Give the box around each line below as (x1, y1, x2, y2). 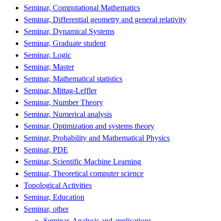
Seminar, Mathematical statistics (24, 74, 122, 83)
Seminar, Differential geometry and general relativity (24, 15, 186, 24)
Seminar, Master (24, 62, 74, 71)
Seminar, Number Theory (24, 98, 103, 107)
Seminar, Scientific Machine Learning (24, 157, 141, 166)
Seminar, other (24, 204, 69, 213)
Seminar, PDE (24, 145, 68, 154)
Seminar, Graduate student (24, 38, 106, 47)
